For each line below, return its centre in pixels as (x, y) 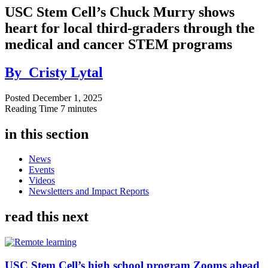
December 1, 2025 (67, 98)
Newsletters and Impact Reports (89, 191)
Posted (19, 98)
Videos (42, 181)
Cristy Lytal (66, 72)
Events (42, 170)
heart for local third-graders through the (130, 28)
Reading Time (33, 108)
